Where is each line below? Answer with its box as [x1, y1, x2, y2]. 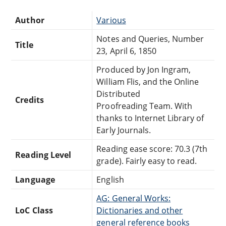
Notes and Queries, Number [96, 33, 204, 44]
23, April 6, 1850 [96, 45, 157, 56]
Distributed [96, 88, 140, 99]
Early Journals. [96, 124, 151, 136]
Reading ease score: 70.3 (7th [96, 143, 208, 154]
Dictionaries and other [96, 204, 183, 216]
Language [15, 174, 55, 185]
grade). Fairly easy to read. [96, 155, 197, 166]
